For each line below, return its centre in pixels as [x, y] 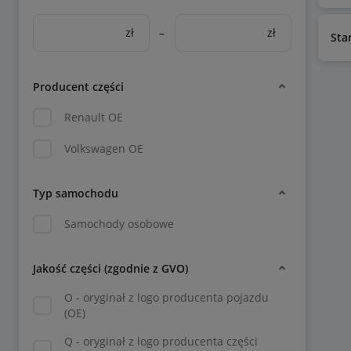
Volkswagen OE [104, 148]
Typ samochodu [76, 193]
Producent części [78, 86]
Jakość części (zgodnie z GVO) [110, 268]
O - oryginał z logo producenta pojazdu [166, 297]
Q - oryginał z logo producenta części [161, 341]
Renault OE [94, 117]
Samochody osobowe [119, 224]
